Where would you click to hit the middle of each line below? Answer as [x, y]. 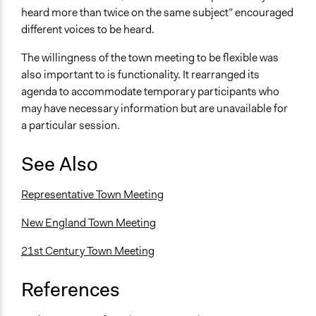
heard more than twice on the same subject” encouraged [157, 13]
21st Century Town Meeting [88, 251]
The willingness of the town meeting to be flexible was [150, 58]
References [71, 290]
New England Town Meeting [89, 223]
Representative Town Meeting [92, 195]
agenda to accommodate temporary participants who [150, 92]
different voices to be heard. [88, 30]
